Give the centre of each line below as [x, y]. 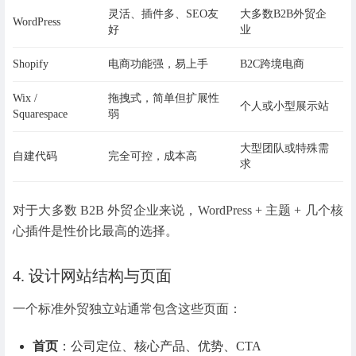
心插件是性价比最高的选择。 [95, 230]
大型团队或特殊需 [285, 149]
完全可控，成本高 [153, 157]
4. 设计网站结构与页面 [92, 275]
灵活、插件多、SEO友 [164, 14]
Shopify [31, 64]
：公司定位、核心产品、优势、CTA [160, 346]
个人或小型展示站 [285, 106]
